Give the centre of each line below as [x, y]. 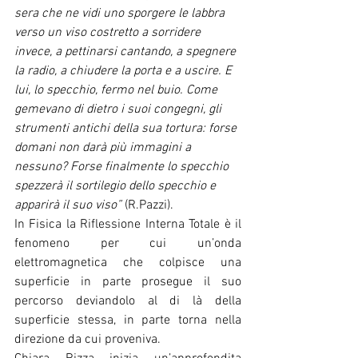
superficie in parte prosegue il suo [128, 282]
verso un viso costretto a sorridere [109, 32]
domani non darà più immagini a [104, 147]
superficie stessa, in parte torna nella [128, 320]
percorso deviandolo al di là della [128, 301]
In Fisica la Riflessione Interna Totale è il [128, 224]
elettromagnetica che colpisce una [128, 263]
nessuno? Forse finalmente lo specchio [123, 167]
